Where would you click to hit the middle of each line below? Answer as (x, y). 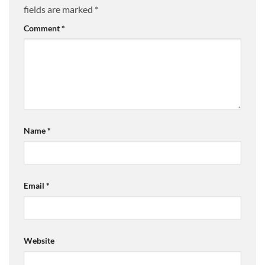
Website (39, 240)
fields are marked (59, 9)
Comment (43, 28)
